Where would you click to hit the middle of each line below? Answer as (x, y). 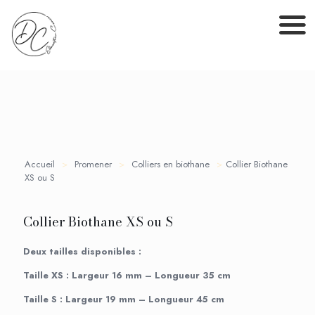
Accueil (40, 164)
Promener (93, 164)
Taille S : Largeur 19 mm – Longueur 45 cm (124, 299)
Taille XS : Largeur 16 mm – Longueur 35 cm (127, 275)
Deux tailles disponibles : (82, 251)
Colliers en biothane (171, 164)
